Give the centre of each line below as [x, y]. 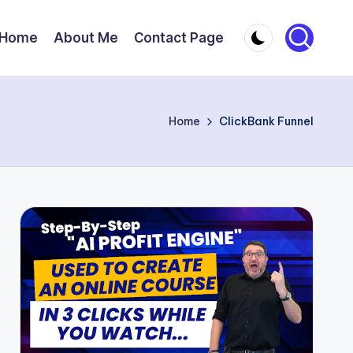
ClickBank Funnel [266, 121]
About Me [86, 37]
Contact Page [179, 37]
